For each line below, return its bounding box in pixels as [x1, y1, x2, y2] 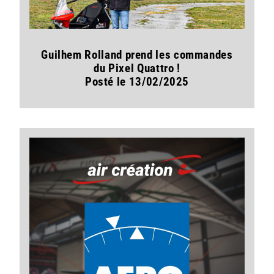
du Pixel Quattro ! [94, 62, 180, 75]
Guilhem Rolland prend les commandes [41, 48, 233, 62]
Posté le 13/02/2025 [84, 75, 190, 89]
